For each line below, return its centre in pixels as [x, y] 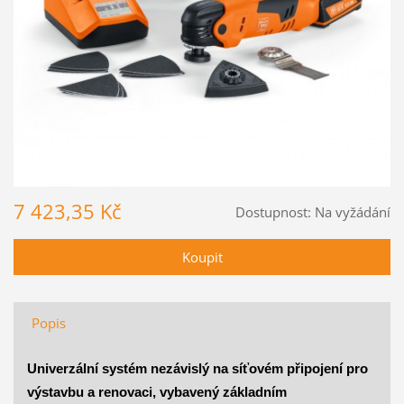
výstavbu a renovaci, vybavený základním [156, 391]
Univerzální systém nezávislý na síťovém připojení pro [197, 368]
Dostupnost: [274, 211]
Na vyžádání [353, 211]
